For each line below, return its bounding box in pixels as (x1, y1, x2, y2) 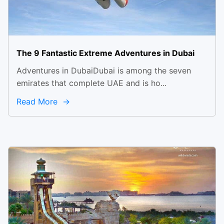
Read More (16, 96, 60, 106)
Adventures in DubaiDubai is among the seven (16, 65, 191, 75)
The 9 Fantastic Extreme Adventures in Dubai (16, 48, 194, 58)
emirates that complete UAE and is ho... (16, 78, 166, 88)
